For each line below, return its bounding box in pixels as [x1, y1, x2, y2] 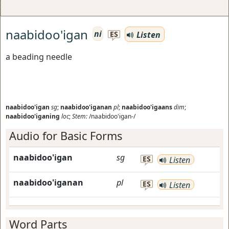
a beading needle [6, 51, 72, 62]
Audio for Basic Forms [9, 128, 122, 143]
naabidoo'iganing [6, 112, 60, 121]
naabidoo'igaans [122, 103, 172, 111]
